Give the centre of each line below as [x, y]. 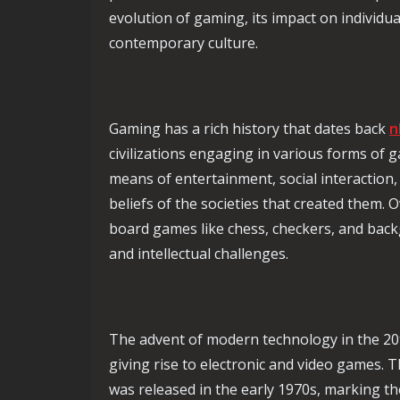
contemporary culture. [183, 43]
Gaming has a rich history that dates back [249, 129]
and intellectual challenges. [199, 254]
